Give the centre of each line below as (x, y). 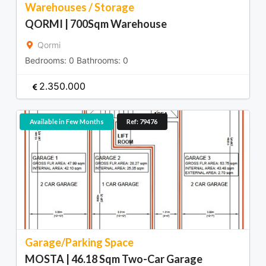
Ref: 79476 (142, 122)
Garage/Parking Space (79, 242)
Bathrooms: (99, 60)
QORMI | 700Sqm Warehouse (96, 23)
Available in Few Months (66, 122)
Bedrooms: (47, 60)
